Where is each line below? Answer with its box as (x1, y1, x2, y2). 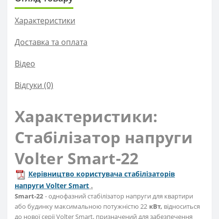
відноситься (162, 202, 200, 211)
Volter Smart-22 (15, 148, 139, 169)
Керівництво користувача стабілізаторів (28, 169, 175, 179)
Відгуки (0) (15, 80, 53, 91)
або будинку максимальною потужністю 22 (15, 202, 147, 211)
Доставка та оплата (15, 37, 88, 48)
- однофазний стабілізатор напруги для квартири (45, 192, 193, 201)
